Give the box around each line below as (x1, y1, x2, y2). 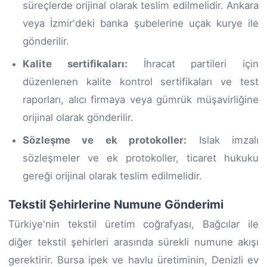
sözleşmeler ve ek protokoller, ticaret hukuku (23, 151, 259, 164)
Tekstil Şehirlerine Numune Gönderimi (8, 197, 223, 212)
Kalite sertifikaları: (23, 57, 128, 70)
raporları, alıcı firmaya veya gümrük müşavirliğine (23, 93, 259, 105)
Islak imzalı (187, 133, 259, 146)
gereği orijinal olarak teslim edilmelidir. (23, 169, 202, 182)
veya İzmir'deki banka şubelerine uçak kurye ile (23, 17, 259, 29)
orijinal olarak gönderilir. (23, 111, 133, 123)
